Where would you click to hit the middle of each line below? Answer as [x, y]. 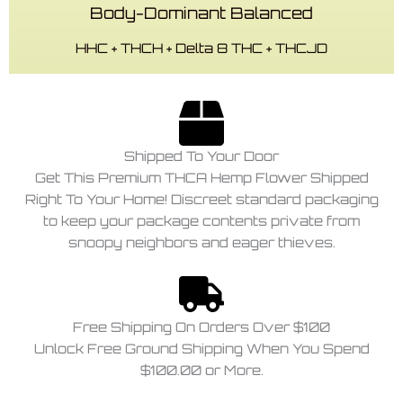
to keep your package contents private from [201, 220]
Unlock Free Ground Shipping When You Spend [201, 348]
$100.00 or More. [201, 370]
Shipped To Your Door [201, 156]
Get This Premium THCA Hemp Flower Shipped [201, 177]
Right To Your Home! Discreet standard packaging [201, 199]
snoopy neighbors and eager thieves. [201, 242]
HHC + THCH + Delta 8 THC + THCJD [201, 48]
